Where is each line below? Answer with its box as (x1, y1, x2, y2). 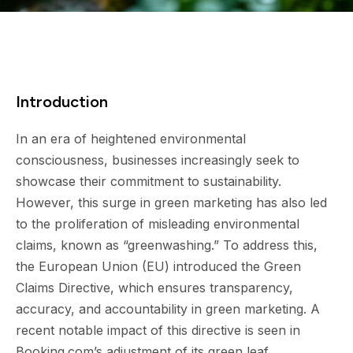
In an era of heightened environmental (16, 131, 246, 147)
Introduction (16, 92, 108, 111)
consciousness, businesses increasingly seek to (16, 152, 299, 168)
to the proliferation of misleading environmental (16, 216, 299, 232)
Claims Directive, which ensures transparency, (16, 280, 293, 295)
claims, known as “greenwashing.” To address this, (16, 237, 318, 253)
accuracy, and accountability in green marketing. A (16, 301, 320, 317)
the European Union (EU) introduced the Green (16, 258, 301, 274)
